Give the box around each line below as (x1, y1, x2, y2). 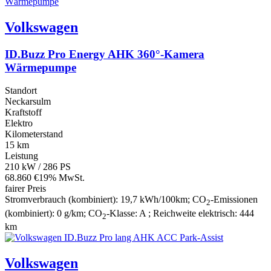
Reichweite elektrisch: (153, 207, 240, 218)
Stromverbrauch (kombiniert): (5, 194, 120, 205)
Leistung (5, 151, 38, 162)
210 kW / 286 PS (5, 162, 71, 172)
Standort (5, 85, 37, 96)
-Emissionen (211, 194, 258, 205)
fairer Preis (5, 183, 46, 194)
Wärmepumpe (5, 60, 76, 74)
